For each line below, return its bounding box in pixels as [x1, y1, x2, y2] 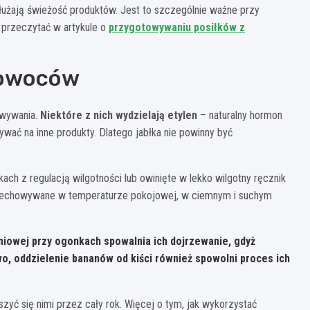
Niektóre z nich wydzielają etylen [40, 108, 197, 122]
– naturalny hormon [197, 108, 282, 122]
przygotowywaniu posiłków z [109, 20, 245, 34]
